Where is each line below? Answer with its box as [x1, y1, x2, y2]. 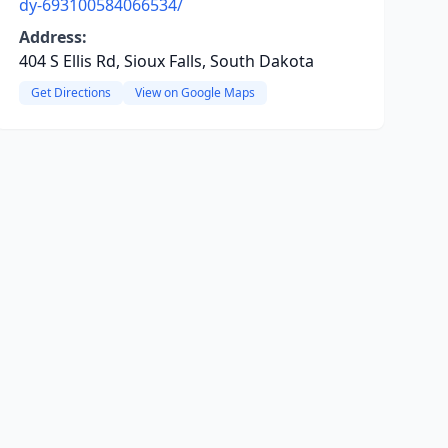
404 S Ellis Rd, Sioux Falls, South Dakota [18, 50, 314, 72]
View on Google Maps [134, 84, 255, 101]
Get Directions [30, 84, 111, 101]
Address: [18, 26, 87, 48]
